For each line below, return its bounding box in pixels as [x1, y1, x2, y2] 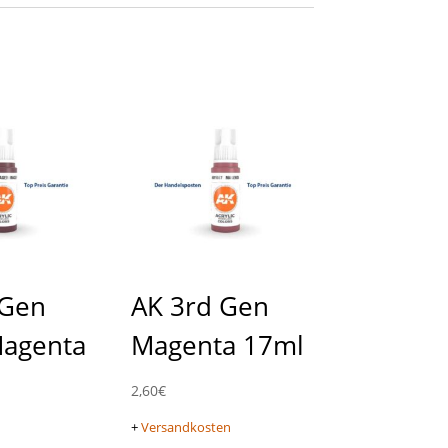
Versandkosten [140, 419, 231, 437]
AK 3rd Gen [130, 288, 269, 325]
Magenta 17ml [130, 327, 304, 364]
